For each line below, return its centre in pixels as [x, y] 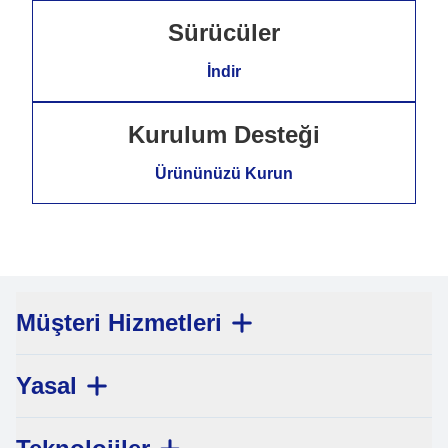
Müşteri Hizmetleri [119, 322]
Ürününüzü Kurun [224, 173]
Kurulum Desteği [224, 134]
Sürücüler [224, 32]
